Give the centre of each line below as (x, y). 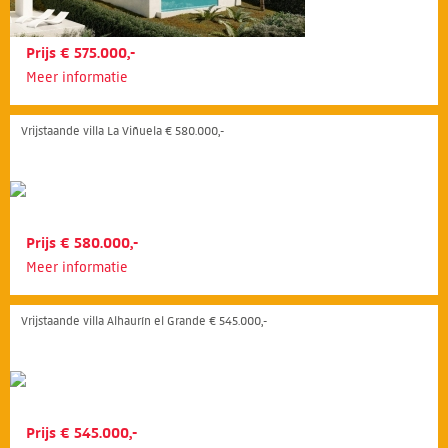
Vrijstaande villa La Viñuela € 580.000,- (122, 130)
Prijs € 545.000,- (81, 432)
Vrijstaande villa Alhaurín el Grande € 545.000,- (144, 320)
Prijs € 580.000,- (82, 242)
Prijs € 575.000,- (80, 52)
